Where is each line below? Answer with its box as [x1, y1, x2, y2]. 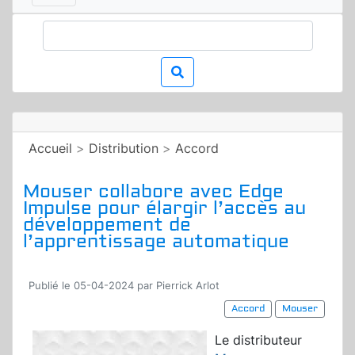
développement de [23, 213, 191, 237]
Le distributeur [215, 332, 302, 349]
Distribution [89, 140, 158, 157]
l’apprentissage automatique [23, 230, 289, 254]
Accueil [29, 140, 72, 157]
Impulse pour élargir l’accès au [23, 197, 306, 220]
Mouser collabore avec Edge [23, 180, 284, 204]
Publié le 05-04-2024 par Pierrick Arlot [29, 280, 219, 292]
